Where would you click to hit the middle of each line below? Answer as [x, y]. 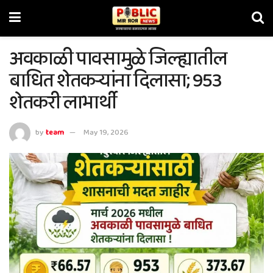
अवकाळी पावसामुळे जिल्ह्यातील [118, 59]
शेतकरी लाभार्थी [63, 103]
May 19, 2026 [106, 133]
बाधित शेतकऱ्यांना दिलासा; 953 [115, 81]
